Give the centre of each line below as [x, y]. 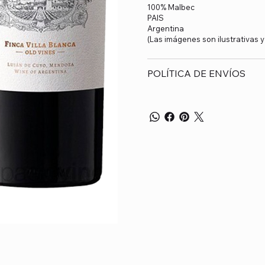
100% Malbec [171, 7]
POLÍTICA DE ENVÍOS [196, 73]
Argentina [166, 28]
